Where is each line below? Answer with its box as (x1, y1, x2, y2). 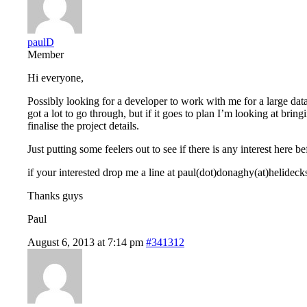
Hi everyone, (27, 71, 84, 84)
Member (27, 48, 64, 60)
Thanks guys (27, 189, 83, 201)
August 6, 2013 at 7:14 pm (27, 236, 143, 248)
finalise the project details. (27, 119, 139, 132)
